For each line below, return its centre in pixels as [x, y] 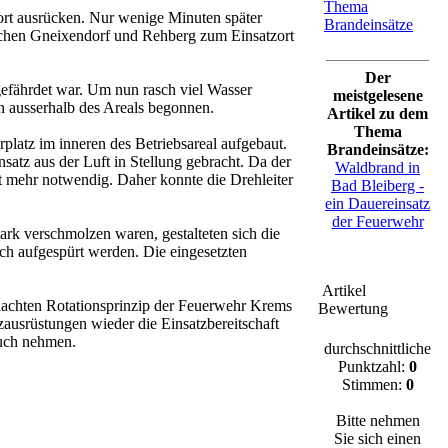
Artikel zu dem [377, 113]
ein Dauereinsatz [377, 203]
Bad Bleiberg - [377, 185]
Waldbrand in [377, 167]
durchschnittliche [377, 348]
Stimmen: [373, 384]
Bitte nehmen [377, 420]
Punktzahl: [373, 366]
